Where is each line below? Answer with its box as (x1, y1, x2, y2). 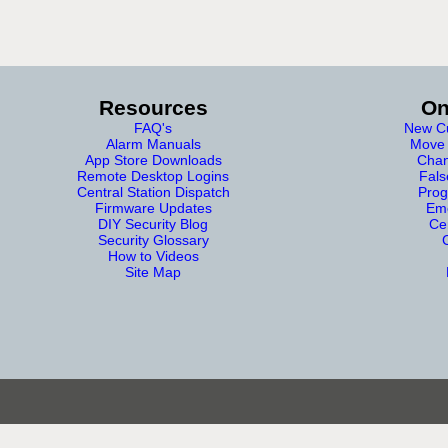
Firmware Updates (94, 199, 212, 216)
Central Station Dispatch (76, 183, 230, 200)
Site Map (125, 263, 181, 280)
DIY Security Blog (98, 215, 208, 232)
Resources (98, 95, 208, 119)
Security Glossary (97, 231, 209, 248)
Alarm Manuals (105, 135, 201, 152)
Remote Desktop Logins (77, 167, 229, 184)
